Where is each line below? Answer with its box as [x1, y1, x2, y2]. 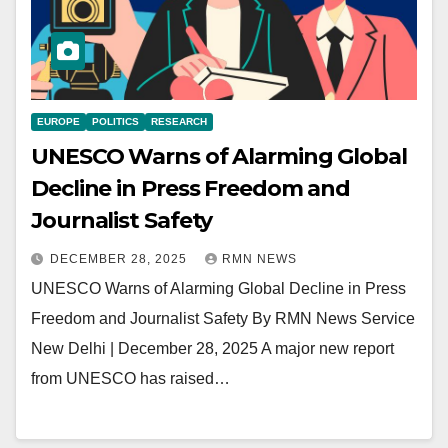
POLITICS [92, 115, 139, 127]
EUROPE [37, 115, 80, 127]
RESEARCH [151, 115, 207, 127]
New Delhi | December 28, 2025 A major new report [31, 339, 394, 357]
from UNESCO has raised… [31, 369, 230, 387]
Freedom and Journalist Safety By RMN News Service [31, 309, 415, 327]
